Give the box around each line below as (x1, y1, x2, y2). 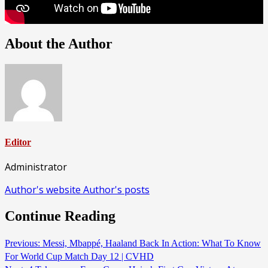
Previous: (5, 238, 40, 249)
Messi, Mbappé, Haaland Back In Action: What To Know (40, 238, 261, 249)
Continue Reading (5, 208, 115, 224)
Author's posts (83, 183, 150, 197)
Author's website (5, 183, 83, 197)
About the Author (5, 35, 112, 51)
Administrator (5, 160, 67, 174)
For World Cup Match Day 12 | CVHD (5, 251, 154, 262)
